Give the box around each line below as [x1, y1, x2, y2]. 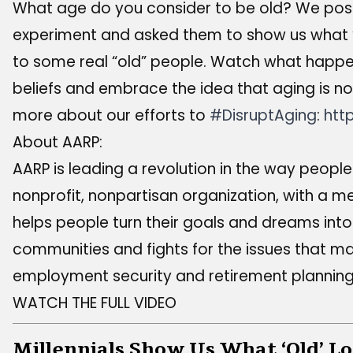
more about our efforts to [13, 105, 210, 126]
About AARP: [13, 132, 102, 153]
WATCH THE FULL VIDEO [13, 292, 176, 314]
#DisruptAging [210, 105, 317, 126]
